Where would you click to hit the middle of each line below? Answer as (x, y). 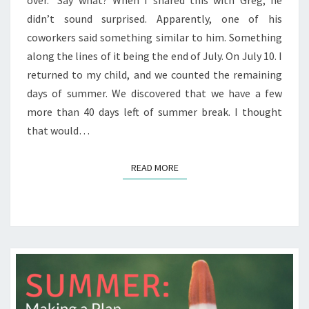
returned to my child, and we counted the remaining (154, 75)
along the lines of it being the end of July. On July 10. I (154, 56)
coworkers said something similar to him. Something (154, 38)
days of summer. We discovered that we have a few (154, 93)
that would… (58, 131)
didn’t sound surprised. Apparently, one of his (154, 19)
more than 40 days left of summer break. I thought (154, 112)
